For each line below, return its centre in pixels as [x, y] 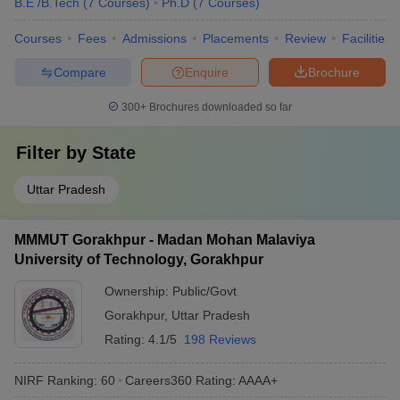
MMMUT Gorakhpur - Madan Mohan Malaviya [165, 240]
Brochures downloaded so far [219, 107]
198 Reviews [220, 339]
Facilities [367, 38]
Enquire [207, 72]
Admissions [154, 38]
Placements [236, 38]
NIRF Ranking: [56, 380]
